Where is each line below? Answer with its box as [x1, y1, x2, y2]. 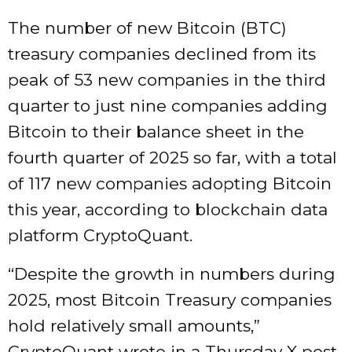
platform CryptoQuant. [8, 225, 192, 246]
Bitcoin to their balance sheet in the [8, 122, 304, 142]
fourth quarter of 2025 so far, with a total [8, 148, 337, 168]
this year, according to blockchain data [8, 200, 328, 220]
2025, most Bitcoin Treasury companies [8, 290, 332, 310]
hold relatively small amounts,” [8, 316, 260, 336]
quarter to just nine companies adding [8, 96, 328, 116]
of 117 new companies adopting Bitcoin [8, 174, 332, 194]
